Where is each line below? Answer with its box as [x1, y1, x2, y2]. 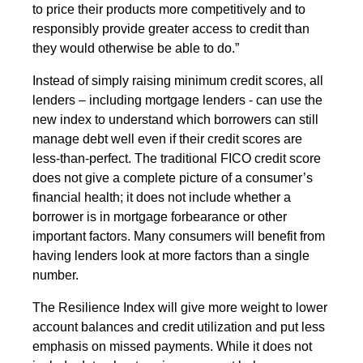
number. [32, 267, 79, 282]
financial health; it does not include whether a [32, 190, 291, 204]
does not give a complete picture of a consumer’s [32, 170, 313, 185]
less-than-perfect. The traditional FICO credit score [32, 151, 321, 165]
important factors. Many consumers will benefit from [32, 228, 325, 243]
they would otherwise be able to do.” [32, 41, 239, 55]
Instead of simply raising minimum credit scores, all [32, 73, 323, 88]
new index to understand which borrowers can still [32, 112, 318, 126]
